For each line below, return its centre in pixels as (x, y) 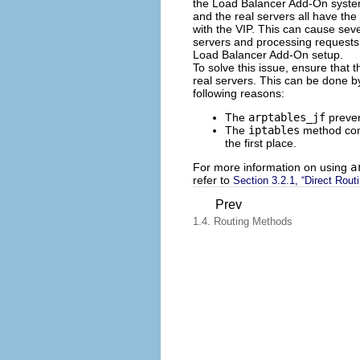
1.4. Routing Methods (243, 221)
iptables (274, 130)
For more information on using (272, 167)
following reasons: (239, 93)
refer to (213, 180)
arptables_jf (287, 117)
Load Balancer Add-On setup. (268, 54)
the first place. (261, 143)
